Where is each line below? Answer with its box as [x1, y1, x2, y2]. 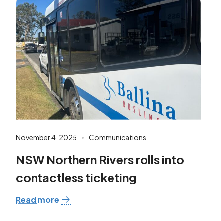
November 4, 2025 [16, 132, 77, 142]
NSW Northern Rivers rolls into [16, 151, 184, 167]
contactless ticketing [16, 169, 137, 184]
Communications [89, 132, 146, 142]
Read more [16, 194, 61, 205]
